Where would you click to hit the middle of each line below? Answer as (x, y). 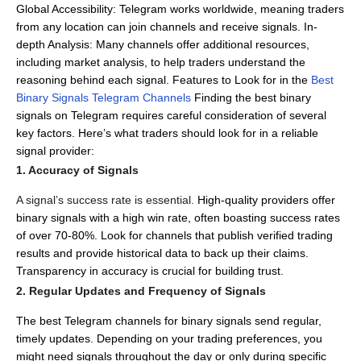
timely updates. (55, 338)
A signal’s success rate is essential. (107, 200)
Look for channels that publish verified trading (217, 235)
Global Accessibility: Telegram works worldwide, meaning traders (180, 9)
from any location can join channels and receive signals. (158, 27)
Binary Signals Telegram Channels (104, 98)
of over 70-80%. (57, 235)
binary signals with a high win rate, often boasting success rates (178, 218)
